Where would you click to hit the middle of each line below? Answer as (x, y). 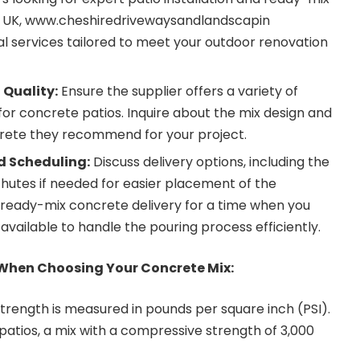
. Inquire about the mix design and (227, 112)
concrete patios (70, 112)
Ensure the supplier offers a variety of (178, 91)
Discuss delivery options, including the (210, 162)
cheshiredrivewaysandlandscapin (164, 20)
